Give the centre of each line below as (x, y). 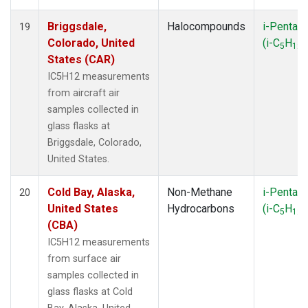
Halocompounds (206, 26)
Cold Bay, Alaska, (91, 192)
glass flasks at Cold (90, 291)
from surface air (84, 258)
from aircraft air (84, 93)
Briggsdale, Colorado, (95, 142)
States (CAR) (81, 59)
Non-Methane (200, 192)
